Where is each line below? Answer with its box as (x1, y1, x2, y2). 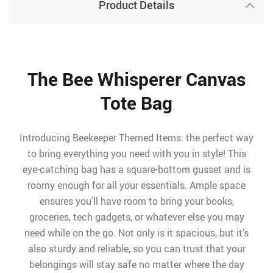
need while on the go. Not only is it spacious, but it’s (24, 226, 249, 239)
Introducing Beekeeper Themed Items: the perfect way (19, 131, 253, 144)
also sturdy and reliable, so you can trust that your (27, 242, 246, 255)
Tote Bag (101, 90, 172, 115)
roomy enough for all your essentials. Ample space (27, 179, 246, 192)
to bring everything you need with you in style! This (27, 147, 246, 160)
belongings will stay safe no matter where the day (29, 258, 244, 271)
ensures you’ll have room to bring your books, (39, 194, 234, 208)
